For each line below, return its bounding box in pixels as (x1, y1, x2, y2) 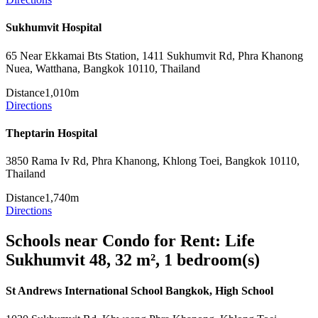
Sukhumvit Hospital (6, 21, 102, 34)
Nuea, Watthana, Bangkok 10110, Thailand (6, 62, 200, 75)
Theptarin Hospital (6, 126, 97, 139)
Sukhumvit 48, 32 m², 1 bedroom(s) (6, 250, 260, 269)
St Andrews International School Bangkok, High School (6, 285, 273, 297)
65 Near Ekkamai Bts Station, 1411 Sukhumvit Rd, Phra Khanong (6, 49, 303, 62)
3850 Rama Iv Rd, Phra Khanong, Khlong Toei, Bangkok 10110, (6, 155, 300, 168)
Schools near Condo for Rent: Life (6, 231, 255, 250)
